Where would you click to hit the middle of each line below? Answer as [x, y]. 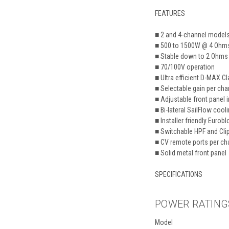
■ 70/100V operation [185, 67]
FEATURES [170, 13]
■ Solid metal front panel [191, 153]
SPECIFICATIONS [179, 174]
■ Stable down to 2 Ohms [191, 56]
